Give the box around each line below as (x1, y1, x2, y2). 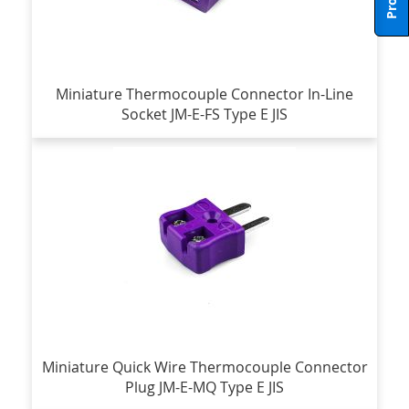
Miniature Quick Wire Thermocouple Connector (41, 357, 368, 377)
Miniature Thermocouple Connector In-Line (56, 84, 353, 104)
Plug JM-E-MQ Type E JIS (125, 377, 284, 397)
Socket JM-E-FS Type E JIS (121, 104, 288, 124)
